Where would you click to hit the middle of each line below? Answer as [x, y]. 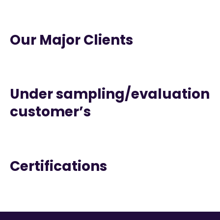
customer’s [50, 112]
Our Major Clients [71, 40]
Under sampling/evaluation [110, 94]
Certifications [58, 166]
